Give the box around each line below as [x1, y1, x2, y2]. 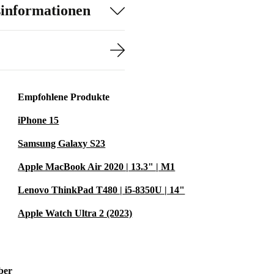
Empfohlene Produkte [18, 92, 110, 102]
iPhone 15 [18, 115, 59, 125]
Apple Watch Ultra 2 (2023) [18, 208, 133, 218]
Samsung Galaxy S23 [18, 138, 106, 149]
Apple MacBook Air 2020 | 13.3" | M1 [18, 161, 176, 172]
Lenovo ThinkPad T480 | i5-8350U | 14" [18, 185, 185, 195]
